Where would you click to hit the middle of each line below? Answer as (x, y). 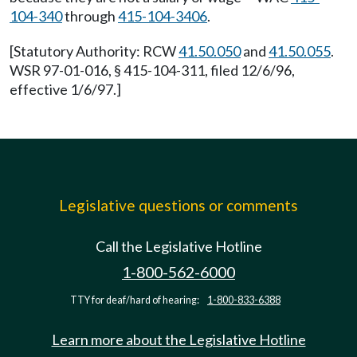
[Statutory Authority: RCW (94, 51)
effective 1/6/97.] (65, 89)
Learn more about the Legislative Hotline (178, 339)
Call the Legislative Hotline (178, 246)
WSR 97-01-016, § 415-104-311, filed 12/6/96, (152, 70)
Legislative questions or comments (178, 205)
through (90, 16)
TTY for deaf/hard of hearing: (135, 300)
